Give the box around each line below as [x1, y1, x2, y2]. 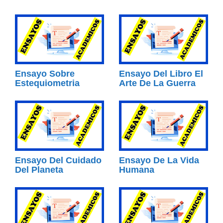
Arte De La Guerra [119, 78, 196, 89]
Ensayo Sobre [15, 69, 75, 79]
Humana [119, 164, 154, 175]
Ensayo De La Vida [119, 155, 199, 165]
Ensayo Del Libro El [119, 69, 203, 79]
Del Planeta [15, 164, 63, 175]
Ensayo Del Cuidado [15, 155, 102, 165]
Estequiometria [15, 78, 80, 89]
